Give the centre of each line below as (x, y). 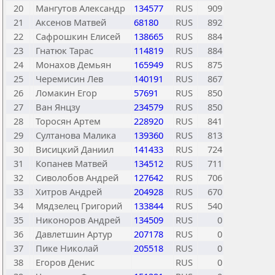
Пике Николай (67, 248)
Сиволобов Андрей (77, 177)
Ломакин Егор (66, 93)
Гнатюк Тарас (64, 50)
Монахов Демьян (73, 64)
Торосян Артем (68, 121)
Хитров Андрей (69, 192)
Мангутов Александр (80, 8)
